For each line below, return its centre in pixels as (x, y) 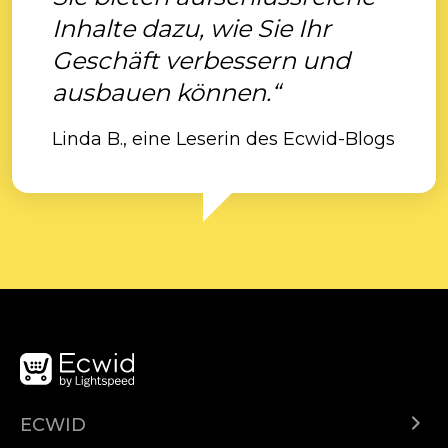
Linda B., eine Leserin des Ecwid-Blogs (223, 139)
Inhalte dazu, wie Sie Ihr (191, 28)
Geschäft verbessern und (201, 60)
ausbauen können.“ (166, 92)
